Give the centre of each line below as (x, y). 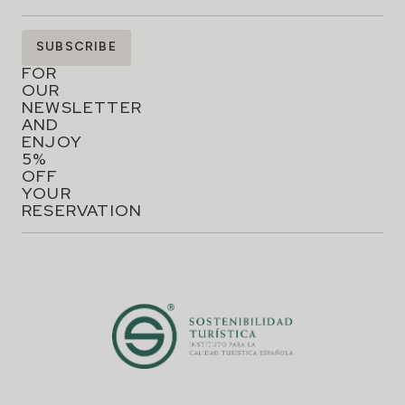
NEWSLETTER (82, 108)
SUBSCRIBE (76, 47)
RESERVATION (82, 211)
